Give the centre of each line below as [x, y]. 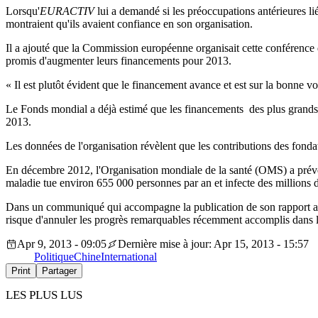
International [129, 257]
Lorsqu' [23, 11]
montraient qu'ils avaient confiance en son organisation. [129, 24]
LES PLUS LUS [44, 295]
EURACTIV [67, 11]
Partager [59, 271]
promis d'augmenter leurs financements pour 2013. [119, 61]
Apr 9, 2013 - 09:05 [62, 244]
